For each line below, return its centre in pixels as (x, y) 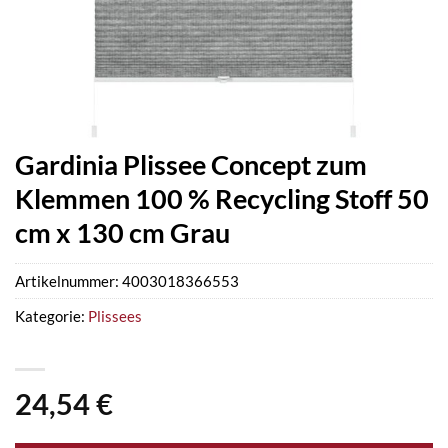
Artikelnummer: (68, 281)
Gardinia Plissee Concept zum (191, 164)
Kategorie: (51, 316)
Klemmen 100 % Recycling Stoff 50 (222, 198)
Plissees (115, 316)
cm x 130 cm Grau (122, 232)
